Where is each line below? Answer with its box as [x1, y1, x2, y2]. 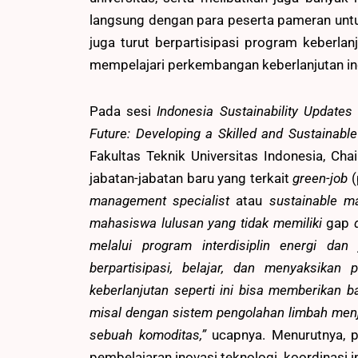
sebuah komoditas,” [89, 327, 213, 344]
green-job [292, 170, 348, 187]
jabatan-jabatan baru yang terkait [89, 170, 293, 187]
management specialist [89, 193, 237, 209]
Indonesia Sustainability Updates [157, 103, 352, 120]
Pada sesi [89, 103, 157, 120]
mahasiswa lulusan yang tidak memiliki [89, 215, 327, 232]
